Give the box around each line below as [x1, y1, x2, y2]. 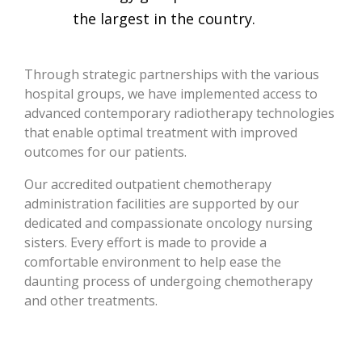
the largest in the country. [73, 9, 255, 28]
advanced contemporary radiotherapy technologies [24, 104, 335, 122]
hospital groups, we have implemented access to [24, 85, 318, 103]
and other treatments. [24, 292, 158, 309]
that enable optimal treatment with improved [24, 124, 297, 141]
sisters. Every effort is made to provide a [24, 234, 267, 251]
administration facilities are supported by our [24, 195, 299, 213]
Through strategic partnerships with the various [24, 65, 319, 83]
